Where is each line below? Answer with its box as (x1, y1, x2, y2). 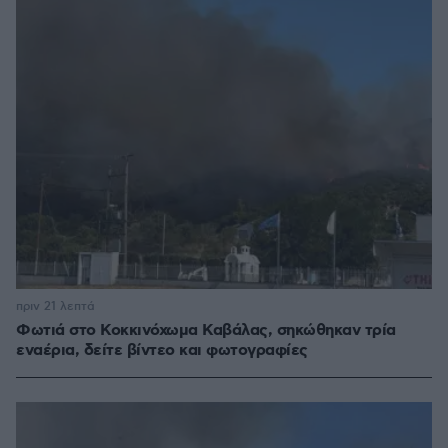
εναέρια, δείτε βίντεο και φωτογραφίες (16, 340, 308, 362)
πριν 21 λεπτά (16, 299, 95, 315)
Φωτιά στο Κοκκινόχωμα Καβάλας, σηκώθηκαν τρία (16, 320, 396, 342)
